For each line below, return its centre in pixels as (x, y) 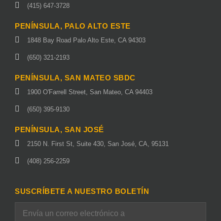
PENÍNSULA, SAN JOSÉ (59, 130)
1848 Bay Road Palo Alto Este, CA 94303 (86, 40)
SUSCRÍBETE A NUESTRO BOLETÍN (82, 191)
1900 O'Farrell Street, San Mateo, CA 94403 (90, 92)
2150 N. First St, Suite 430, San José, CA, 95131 (98, 144)
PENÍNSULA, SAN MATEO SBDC (75, 78)
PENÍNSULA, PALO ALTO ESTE (73, 26)
